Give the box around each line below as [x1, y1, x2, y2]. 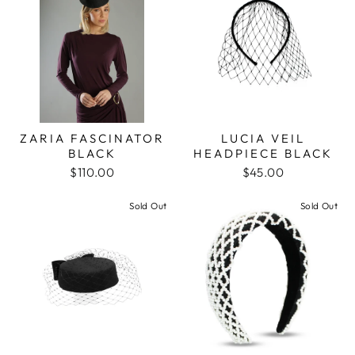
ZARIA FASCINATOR [19, 131, 165, 146]
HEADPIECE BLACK [193, 146, 333, 161]
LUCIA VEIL [220, 131, 305, 146]
